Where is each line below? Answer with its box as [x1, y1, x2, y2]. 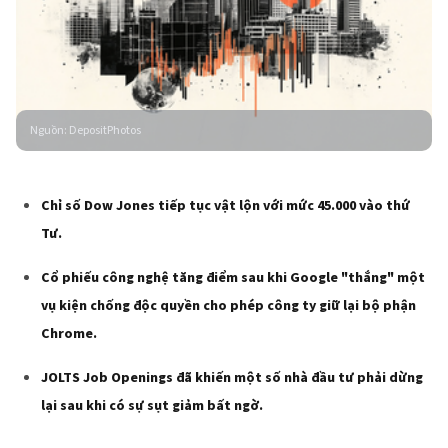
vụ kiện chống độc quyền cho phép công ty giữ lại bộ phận [41, 295, 416, 316]
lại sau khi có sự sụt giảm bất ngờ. [41, 395, 263, 416]
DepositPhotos [69, 121, 141, 139]
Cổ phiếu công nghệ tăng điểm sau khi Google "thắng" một [41, 267, 425, 288]
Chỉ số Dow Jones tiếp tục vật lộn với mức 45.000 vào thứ [41, 195, 410, 216]
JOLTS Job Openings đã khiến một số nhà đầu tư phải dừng [41, 367, 423, 388]
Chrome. [41, 323, 97, 344]
